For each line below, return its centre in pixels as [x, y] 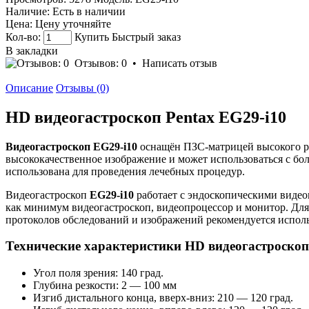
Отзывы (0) [82, 88]
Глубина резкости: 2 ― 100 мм [105, 286]
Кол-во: [23, 37]
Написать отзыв [180, 63]
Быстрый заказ [146, 37]
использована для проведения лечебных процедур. [125, 171]
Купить [92, 37]
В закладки [32, 50]
